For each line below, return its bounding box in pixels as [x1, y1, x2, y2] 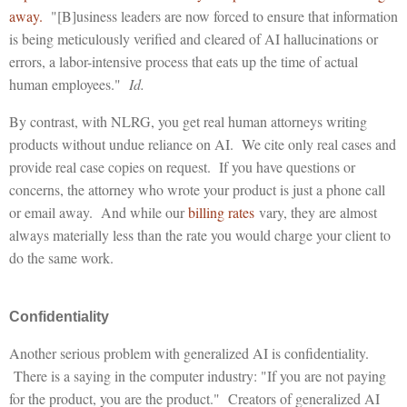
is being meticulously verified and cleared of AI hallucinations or [9, 28, 378, 48]
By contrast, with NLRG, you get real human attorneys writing [9, 111, 367, 131]
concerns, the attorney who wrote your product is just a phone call [9, 179, 385, 199]
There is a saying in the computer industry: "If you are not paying [9, 365, 386, 385]
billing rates [188, 202, 254, 222]
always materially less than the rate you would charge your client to [9, 224, 391, 244]
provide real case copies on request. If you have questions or [9, 156, 355, 176]
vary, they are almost [254, 202, 377, 222]
